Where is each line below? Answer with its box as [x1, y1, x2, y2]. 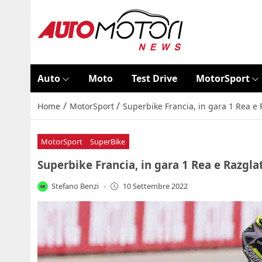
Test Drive [131, 72, 177, 85]
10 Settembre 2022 [122, 181, 188, 192]
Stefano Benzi [51, 180, 99, 191]
